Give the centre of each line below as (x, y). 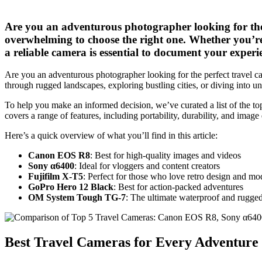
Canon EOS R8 (59, 156)
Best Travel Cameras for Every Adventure (132, 242)
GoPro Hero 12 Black (71, 187)
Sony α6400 (51, 166)
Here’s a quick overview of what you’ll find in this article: (111, 136)
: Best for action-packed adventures (178, 187)
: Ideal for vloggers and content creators (147, 166)
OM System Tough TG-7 (77, 198)
